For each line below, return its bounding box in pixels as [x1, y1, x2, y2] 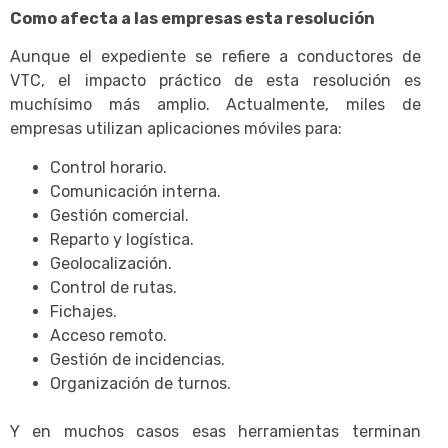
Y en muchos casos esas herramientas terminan [10, 421, 421, 441]
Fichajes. [50, 301, 117, 321]
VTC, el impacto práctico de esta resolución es [10, 71, 421, 91]
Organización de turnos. [50, 373, 231, 393]
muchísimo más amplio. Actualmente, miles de [10, 95, 421, 115]
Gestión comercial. [50, 205, 189, 225]
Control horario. [50, 157, 167, 177]
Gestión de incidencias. [50, 349, 225, 369]
